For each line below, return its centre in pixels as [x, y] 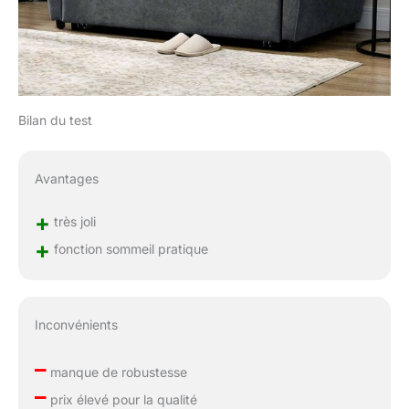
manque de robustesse [116, 372]
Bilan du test [55, 121]
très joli [73, 222]
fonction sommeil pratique [129, 249]
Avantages [66, 179]
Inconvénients [76, 325]
